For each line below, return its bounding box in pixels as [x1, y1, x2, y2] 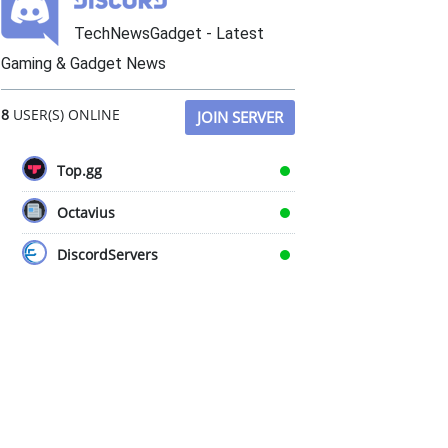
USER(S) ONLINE [9, 105, 120, 124]
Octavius [57, 203, 115, 222]
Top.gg [57, 161, 102, 180]
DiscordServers [57, 245, 158, 264]
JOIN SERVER [197, 107, 283, 127]
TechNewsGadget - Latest [74, 24, 264, 43]
